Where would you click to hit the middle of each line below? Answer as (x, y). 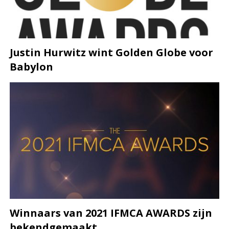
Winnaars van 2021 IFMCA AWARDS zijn (111, 213)
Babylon (32, 67)
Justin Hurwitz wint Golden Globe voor (112, 53)
